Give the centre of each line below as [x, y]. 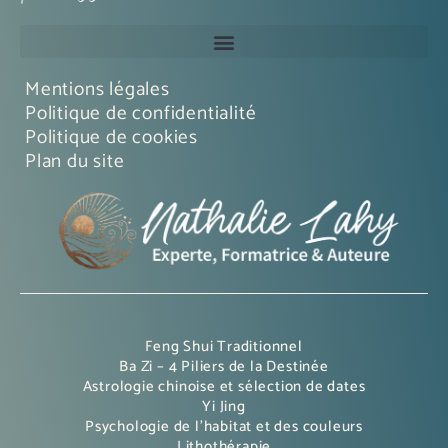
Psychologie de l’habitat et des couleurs [224, 426]
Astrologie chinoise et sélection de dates [224, 386]
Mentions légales [97, 89]
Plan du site [75, 161]
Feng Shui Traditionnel [224, 346]
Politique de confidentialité [141, 113]
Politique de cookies [111, 137]
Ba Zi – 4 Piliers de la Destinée [224, 366]
